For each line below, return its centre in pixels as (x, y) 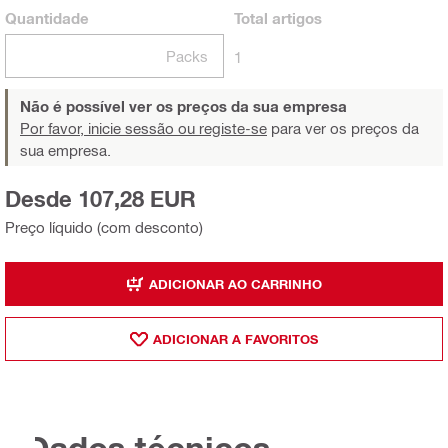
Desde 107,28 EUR (100, 199)
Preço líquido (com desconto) (104, 227)
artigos (295, 18)
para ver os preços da (343, 128)
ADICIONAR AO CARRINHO (235, 283)
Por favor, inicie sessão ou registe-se (143, 128)
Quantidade (47, 18)
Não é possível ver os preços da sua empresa (183, 106)
